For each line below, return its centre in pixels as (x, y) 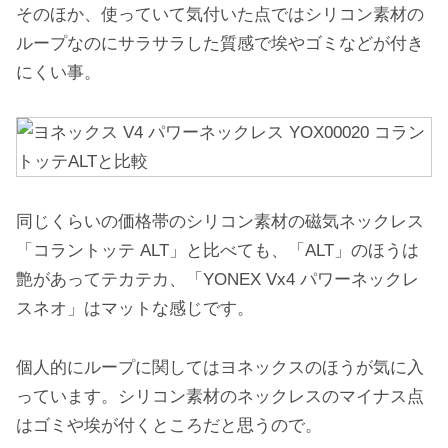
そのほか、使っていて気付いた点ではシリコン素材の (220, 15)
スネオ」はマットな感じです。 (135, 308)
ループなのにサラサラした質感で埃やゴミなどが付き (220, 44)
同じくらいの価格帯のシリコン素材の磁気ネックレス (220, 221)
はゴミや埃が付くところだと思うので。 (169, 425)
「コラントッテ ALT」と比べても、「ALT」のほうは (217, 250)
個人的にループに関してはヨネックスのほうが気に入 (220, 367)
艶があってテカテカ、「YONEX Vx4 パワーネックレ (217, 279)
